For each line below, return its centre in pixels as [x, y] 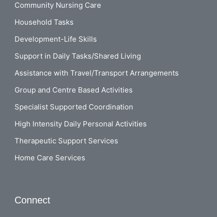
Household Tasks [44, 22]
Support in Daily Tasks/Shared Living [78, 56]
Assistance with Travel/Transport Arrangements [97, 73]
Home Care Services [50, 158]
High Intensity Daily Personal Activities [81, 124]
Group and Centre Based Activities [74, 90]
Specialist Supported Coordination [74, 107]
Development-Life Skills [56, 39]
